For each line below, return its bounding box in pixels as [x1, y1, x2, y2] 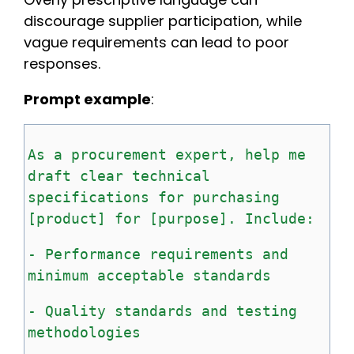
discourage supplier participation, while [24, 10, 302, 31]
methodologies [28, 323, 141, 341]
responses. [24, 53, 100, 73]
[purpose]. [149, 209, 236, 227]
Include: [245, 209, 314, 227]
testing [236, 302, 297, 319]
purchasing [193, 188, 280, 205]
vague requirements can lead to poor [24, 32, 289, 52]
